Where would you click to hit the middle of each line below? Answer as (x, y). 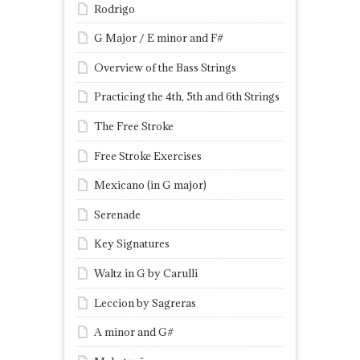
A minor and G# (134, 332)
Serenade (117, 214)
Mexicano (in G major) (150, 185)
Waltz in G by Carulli (146, 273)
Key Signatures (132, 244)
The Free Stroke (134, 127)
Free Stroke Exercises (148, 155)
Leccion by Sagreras (145, 303)
